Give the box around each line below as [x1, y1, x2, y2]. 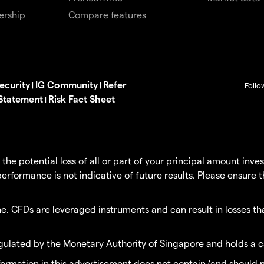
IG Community [35, 78, 98, 90]
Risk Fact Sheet [48, 93, 115, 104]
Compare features [68, 8, 146, 20]
